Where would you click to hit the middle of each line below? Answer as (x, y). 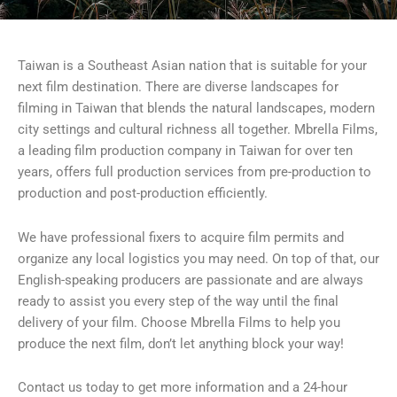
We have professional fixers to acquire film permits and (181, 237)
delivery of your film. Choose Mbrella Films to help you (179, 322)
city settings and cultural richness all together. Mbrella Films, (198, 129)
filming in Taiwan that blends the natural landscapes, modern (196, 108)
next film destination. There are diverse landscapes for (178, 87)
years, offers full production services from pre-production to (195, 172)
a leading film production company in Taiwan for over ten (185, 151)
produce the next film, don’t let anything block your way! (181, 343)
